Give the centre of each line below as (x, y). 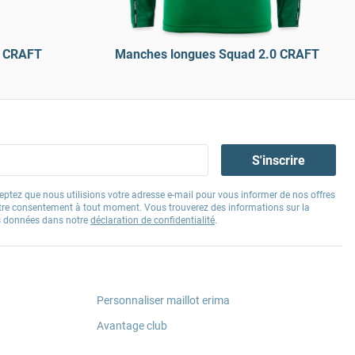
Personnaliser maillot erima (163, 300)
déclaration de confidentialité (153, 220)
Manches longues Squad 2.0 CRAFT (217, 54)
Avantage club (132, 326)
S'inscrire (279, 160)
